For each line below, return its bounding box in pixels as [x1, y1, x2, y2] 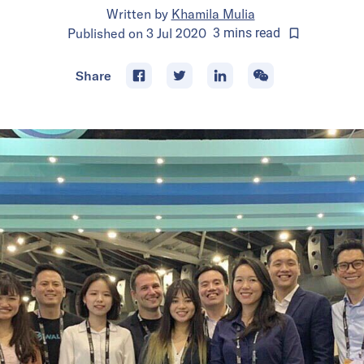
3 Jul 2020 [145, 24, 206, 41]
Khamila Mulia [171, 5, 255, 22]
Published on [67, 24, 146, 41]
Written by [106, 5, 168, 22]
